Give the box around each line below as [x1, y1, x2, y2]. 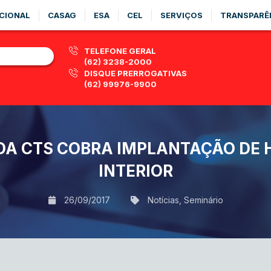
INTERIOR [98, 162, 173, 180]
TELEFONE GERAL [84, 46, 156, 56]
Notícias [147, 195, 179, 205]
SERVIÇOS [160, 10, 203, 20]
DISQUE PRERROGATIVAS [84, 68, 187, 78]
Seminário [183, 195, 223, 205]
